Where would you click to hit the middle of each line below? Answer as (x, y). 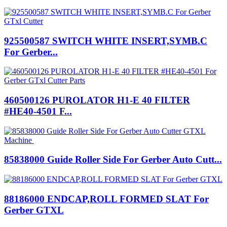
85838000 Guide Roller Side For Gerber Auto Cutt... (113, 160)
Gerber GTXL (34, 210)
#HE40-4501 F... (38, 111)
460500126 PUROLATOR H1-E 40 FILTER (97, 100)
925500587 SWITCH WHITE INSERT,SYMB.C (106, 41)
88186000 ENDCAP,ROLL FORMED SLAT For (106, 199)
